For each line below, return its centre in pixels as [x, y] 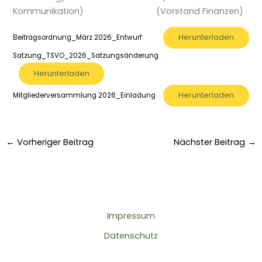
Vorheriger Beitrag [54, 142]
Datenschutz [131, 236]
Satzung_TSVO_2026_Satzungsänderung [86, 56]
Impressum [131, 216]
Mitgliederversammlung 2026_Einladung [85, 96]
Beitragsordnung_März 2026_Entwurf [78, 38]
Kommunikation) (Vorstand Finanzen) [128, 11]
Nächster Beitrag [211, 142]
